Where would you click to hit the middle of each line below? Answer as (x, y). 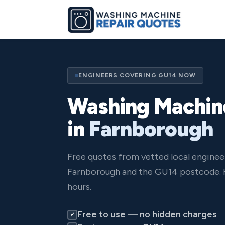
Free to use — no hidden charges (147, 214)
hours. (79, 187)
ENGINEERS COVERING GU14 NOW (137, 75)
